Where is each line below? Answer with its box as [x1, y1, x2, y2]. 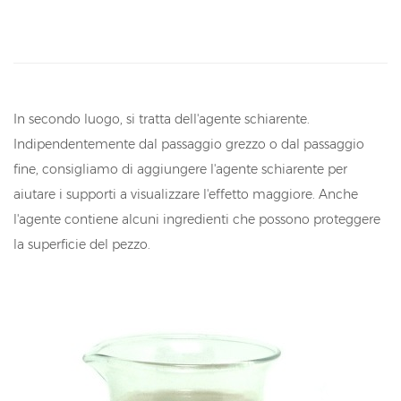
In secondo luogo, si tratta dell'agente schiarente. [13, 111, 310, 128]
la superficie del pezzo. [13, 236, 150, 253]
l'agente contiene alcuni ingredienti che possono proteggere [13, 211, 380, 228]
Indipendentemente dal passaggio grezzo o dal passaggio [13, 136, 364, 153]
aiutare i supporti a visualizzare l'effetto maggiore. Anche [13, 186, 358, 203]
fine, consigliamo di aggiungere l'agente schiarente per [13, 161, 347, 178]
